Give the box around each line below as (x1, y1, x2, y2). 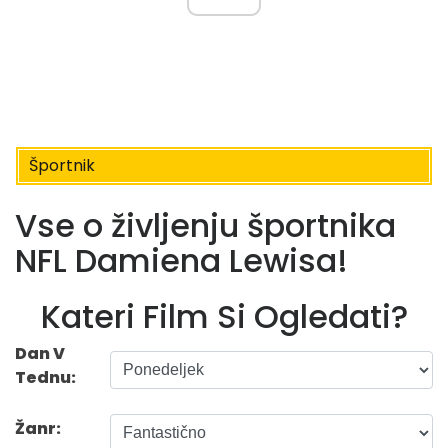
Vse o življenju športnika (15, 202, 396, 248)
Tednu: (15, 366, 76, 390)
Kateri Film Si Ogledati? (40, 294, 408, 340)
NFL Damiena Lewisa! (15, 237, 348, 283)
